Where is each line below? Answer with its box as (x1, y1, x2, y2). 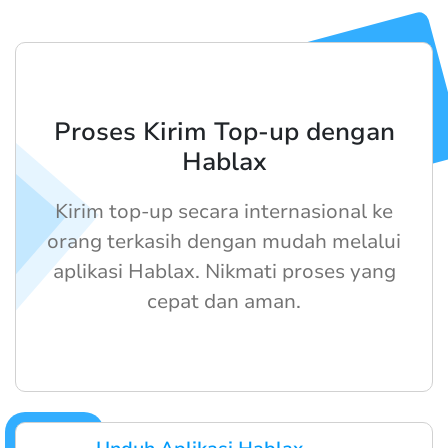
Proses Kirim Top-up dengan (53, 114, 395, 149)
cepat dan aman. (147, 287, 301, 315)
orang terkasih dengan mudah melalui (47, 227, 401, 255)
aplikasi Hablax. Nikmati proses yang (52, 257, 396, 285)
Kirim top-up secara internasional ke (55, 197, 393, 225)
